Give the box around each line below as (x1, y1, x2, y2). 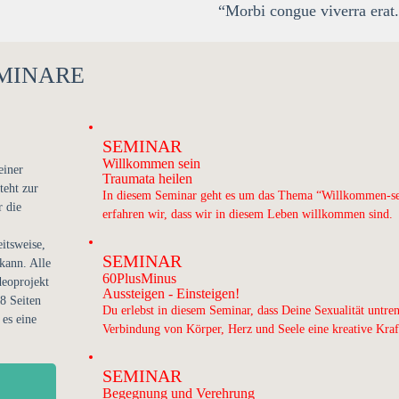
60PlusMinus (102, 271, 177, 286)
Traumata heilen (102, 171, 193, 186)
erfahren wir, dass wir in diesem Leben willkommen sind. (102, 208, 394, 221)
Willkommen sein (102, 156, 201, 171)
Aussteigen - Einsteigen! (102, 286, 240, 301)
